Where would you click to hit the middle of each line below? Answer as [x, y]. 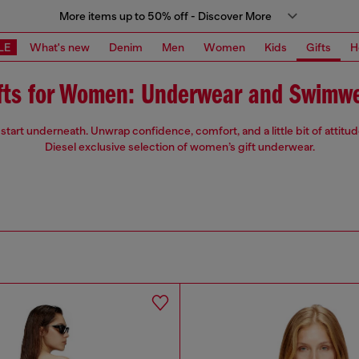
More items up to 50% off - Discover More [165, 16]
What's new [60, 47]
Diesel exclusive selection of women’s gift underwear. [179, 147]
